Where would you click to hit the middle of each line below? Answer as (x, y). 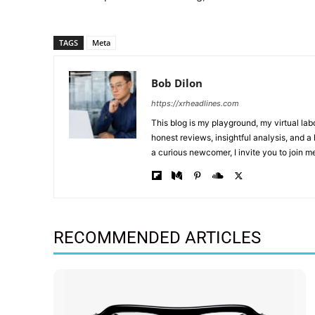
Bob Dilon (177, 83)
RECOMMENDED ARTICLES (157, 238)
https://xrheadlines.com (195, 104)
